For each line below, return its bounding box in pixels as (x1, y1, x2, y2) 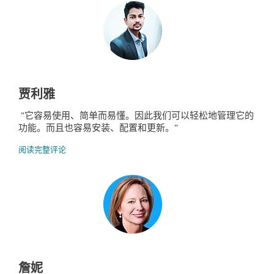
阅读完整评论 (18, 146, 66, 154)
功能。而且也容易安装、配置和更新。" (18, 120, 178, 133)
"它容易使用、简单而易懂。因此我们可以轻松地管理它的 (18, 108, 254, 121)
